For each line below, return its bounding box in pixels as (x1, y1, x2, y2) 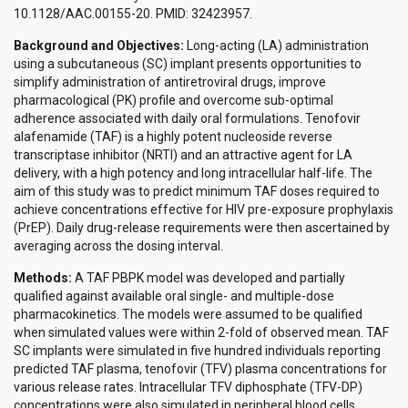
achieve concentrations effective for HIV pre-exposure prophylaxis (14, 202, 393, 218)
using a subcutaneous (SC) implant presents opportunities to (14, 56, 362, 72)
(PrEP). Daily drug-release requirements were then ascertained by (14, 220, 390, 236)
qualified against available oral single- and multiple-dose (14, 289, 334, 304)
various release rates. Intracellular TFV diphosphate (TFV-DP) (14, 380, 362, 395)
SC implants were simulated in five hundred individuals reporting (14, 343, 381, 359)
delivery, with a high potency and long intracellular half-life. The (14, 166, 372, 181)
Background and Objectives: (14, 38, 184, 54)
